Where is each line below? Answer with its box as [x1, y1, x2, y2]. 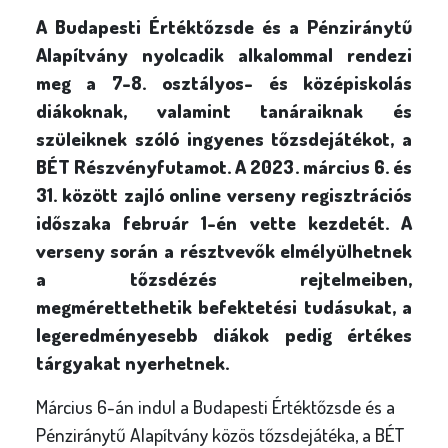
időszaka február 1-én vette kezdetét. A [35, 210, 413, 235]
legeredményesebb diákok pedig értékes [35, 322, 413, 347]
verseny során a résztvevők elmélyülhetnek [35, 238, 413, 263]
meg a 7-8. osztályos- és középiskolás [35, 70, 413, 95]
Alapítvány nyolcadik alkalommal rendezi [35, 42, 413, 67]
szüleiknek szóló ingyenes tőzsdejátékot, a [35, 126, 413, 151]
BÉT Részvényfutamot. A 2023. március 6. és [35, 154, 413, 179]
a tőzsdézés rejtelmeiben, [35, 266, 413, 291]
